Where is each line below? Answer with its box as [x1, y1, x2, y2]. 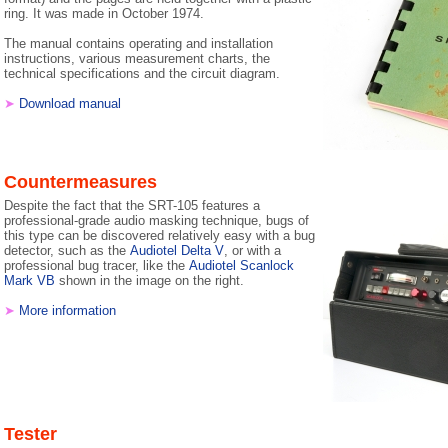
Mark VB [4, 273, 55, 288]
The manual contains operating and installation [4, 36, 273, 51]
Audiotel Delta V [130, 243, 224, 258]
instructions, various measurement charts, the [4, 51, 270, 66]
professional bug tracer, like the [4, 258, 189, 273]
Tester [4, 424, 57, 444]
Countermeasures [4, 172, 157, 192]
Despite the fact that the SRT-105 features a [4, 198, 260, 213]
